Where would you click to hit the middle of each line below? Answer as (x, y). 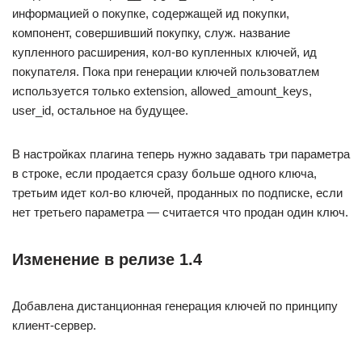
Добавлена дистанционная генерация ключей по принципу (175, 306)
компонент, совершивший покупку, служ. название (151, 33)
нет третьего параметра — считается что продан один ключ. (180, 213)
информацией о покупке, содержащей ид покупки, (151, 14)
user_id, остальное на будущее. (100, 111)
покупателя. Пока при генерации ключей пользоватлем (166, 72)
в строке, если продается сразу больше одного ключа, (164, 174)
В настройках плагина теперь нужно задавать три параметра (181, 154)
